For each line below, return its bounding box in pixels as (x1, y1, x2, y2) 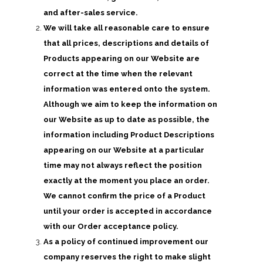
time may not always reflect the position (43, 161, 202, 170)
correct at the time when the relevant (43, 69, 193, 78)
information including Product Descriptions (43, 130, 214, 139)
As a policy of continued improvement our (43, 237, 208, 246)
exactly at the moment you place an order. (43, 176, 210, 185)
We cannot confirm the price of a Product (43, 191, 205, 200)
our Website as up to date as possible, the (43, 115, 210, 124)
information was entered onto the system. (43, 85, 210, 93)
